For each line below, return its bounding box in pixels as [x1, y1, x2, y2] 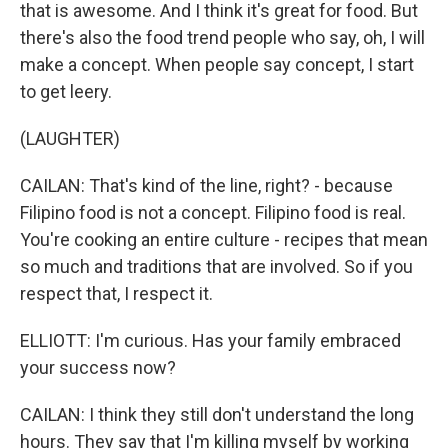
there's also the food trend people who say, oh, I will [20, 27, 425, 48]
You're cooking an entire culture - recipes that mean [20, 229, 428, 250]
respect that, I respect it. [20, 283, 213, 304]
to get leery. [20, 81, 112, 102]
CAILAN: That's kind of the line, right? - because [20, 175, 393, 196]
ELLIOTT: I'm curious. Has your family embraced [20, 330, 401, 351]
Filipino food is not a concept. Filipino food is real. [20, 202, 406, 223]
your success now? [20, 357, 176, 378]
